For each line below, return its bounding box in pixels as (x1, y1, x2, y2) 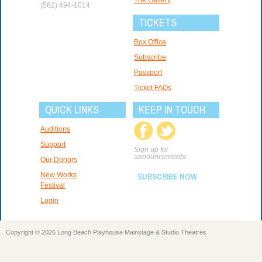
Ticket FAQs (134, 83, 172, 92)
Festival (40, 181, 65, 190)
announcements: (134, 153, 188, 161)
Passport (134, 68, 163, 77)
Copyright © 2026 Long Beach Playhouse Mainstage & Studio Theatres (6, 229, 207, 236)
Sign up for (134, 146, 169, 154)
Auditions (40, 125, 71, 134)
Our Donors (40, 156, 78, 164)
